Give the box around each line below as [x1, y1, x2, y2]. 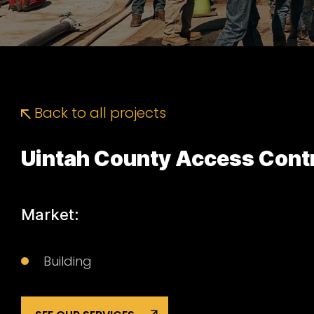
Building [43, 252, 92, 270]
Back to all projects [31, 103, 166, 123]
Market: [21, 205, 79, 224]
